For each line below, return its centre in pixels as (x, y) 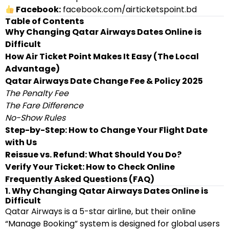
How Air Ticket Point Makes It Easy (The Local (102, 56)
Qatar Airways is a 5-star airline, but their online (100, 211)
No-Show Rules (35, 118)
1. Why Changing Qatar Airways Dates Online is (107, 191)
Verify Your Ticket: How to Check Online (90, 167)
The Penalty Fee (37, 93)
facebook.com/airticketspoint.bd (130, 9)
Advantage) (32, 69)
